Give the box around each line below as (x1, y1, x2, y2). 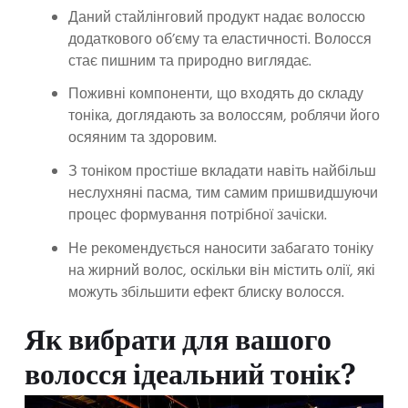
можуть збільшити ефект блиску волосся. (68, 280, 344, 305)
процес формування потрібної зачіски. (68, 204, 331, 229)
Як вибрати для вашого (25, 318, 331, 368)
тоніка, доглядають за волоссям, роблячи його (68, 105, 380, 129)
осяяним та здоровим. (68, 127, 220, 151)
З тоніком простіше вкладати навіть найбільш (68, 160, 376, 185)
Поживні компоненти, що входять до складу (68, 83, 363, 107)
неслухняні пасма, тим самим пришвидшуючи (68, 182, 378, 207)
